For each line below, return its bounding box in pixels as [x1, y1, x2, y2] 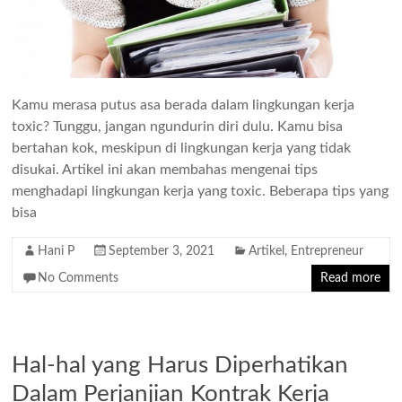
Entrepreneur [291, 245, 364, 258]
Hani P [38, 245, 75, 258]
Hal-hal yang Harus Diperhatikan [12, 354, 349, 378]
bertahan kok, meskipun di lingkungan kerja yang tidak [12, 141, 352, 156]
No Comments [38, 272, 119, 285]
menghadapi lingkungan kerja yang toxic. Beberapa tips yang [12, 184, 389, 199]
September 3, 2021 [109, 245, 215, 258]
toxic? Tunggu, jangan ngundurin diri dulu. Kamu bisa [12, 119, 344, 135]
